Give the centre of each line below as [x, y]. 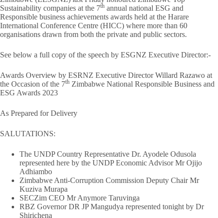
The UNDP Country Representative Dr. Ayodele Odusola [108, 154]
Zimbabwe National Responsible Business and [142, 84]
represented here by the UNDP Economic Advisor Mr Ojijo [111, 163]
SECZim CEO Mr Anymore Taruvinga [80, 198]
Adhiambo [36, 172]
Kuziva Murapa [44, 189]
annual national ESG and [144, 8]
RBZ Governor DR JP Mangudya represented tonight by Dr [112, 207]
